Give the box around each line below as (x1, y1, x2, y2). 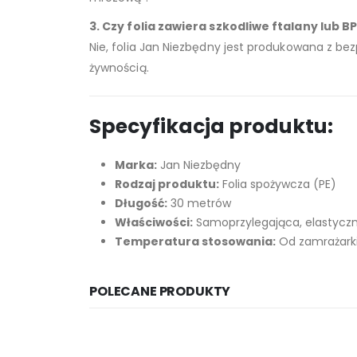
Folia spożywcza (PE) (219, 175, 336, 192)
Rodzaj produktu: (115, 175, 219, 192)
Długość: (115, 194, 167, 211)
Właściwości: (115, 214, 193, 230)
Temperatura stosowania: (115, 233, 276, 249)
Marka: (115, 156, 157, 173)
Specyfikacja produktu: (89, 112, 333, 140)
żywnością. (89, 59, 149, 76)
